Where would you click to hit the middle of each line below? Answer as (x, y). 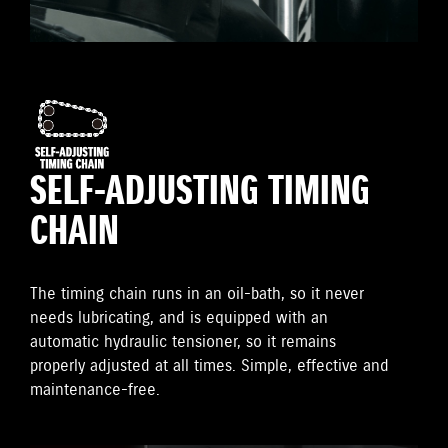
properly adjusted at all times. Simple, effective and (209, 366)
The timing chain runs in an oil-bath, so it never (197, 294)
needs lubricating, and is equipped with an (179, 318)
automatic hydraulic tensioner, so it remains (183, 342)
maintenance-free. (95, 390)
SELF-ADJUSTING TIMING (200, 192)
